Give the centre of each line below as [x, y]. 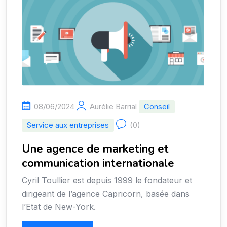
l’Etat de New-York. [59, 207]
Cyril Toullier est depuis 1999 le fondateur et [107, 180]
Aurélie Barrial [113, 107]
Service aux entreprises [68, 125]
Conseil [157, 107]
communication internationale [98, 163]
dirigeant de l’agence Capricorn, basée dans [106, 194]
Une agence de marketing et [95, 149]
